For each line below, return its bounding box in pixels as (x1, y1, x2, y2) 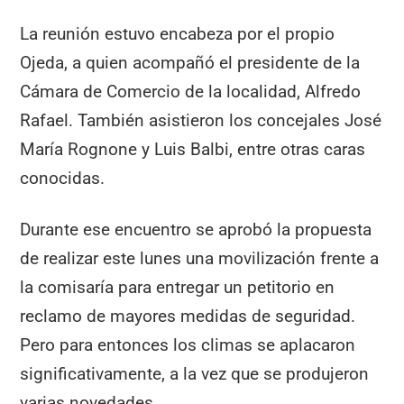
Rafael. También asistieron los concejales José (20, 110, 382, 132)
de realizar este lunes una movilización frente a (20, 247, 380, 269)
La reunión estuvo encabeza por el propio (20, 23, 335, 45)
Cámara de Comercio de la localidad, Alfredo (20, 81, 362, 103)
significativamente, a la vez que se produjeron (20, 363, 370, 384)
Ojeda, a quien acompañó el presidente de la (20, 52, 361, 74)
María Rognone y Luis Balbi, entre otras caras (20, 139, 366, 161)
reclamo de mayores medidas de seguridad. (20, 305, 356, 326)
